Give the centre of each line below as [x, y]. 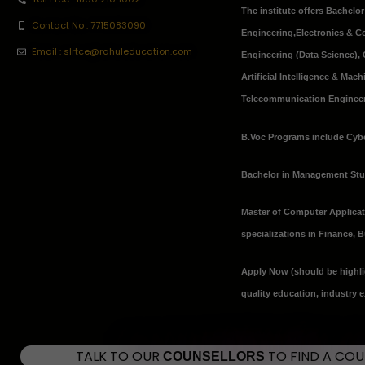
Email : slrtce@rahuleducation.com [112, 51]
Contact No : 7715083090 [88, 25]
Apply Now [265, 272]
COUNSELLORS [212, 356]
